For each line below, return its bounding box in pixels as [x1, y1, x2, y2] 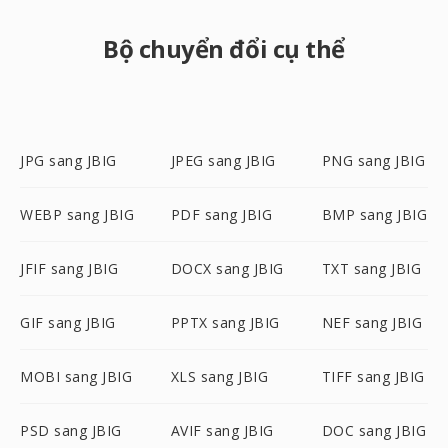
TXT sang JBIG [321, 259, 422, 278]
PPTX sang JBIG [170, 313, 280, 332]
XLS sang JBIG [170, 367, 269, 386]
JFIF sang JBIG [20, 259, 118, 278]
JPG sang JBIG [20, 151, 117, 170]
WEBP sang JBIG [20, 205, 134, 224]
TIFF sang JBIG [321, 367, 425, 386]
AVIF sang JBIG [170, 421, 274, 440]
